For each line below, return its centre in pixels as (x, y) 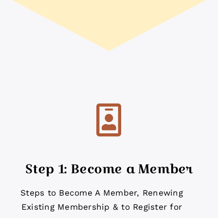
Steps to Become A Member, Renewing (102, 193)
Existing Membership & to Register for (102, 207)
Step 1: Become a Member (109, 169)
